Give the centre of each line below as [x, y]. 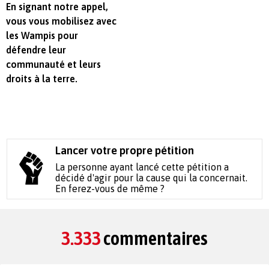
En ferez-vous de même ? [110, 188]
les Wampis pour [42, 35]
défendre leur [36, 50]
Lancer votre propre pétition [125, 150]
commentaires [154, 238]
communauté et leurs [53, 64]
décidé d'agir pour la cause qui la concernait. [152, 177]
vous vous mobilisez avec [61, 21]
